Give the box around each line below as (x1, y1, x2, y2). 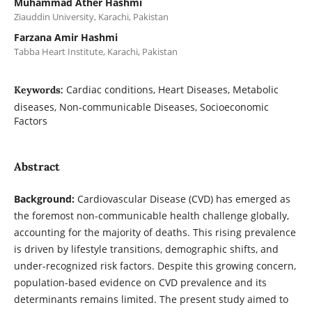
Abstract (13, 159, 60, 174)
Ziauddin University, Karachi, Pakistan (13, 10, 169, 24)
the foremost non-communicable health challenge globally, (13, 209, 289, 223)
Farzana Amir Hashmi (13, 31, 118, 45)
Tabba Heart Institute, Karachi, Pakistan (13, 45, 178, 58)
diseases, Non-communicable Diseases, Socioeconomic (13, 100, 269, 114)
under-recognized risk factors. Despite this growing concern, (13, 259, 296, 273)
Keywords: (13, 84, 66, 97)
